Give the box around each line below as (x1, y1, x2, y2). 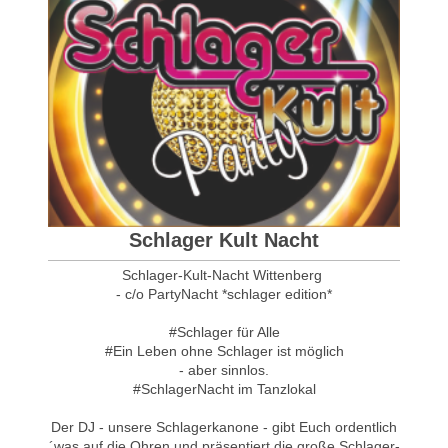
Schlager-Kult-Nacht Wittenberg (122, 267, 326, 284)
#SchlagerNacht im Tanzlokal (132, 381, 316, 398)
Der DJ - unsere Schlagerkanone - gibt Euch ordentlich (51, 419, 397, 436)
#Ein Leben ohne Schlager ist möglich (104, 343, 344, 360)
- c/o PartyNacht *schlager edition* (116, 286, 332, 303)
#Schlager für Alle (168, 324, 280, 341)
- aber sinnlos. (179, 362, 269, 379)
